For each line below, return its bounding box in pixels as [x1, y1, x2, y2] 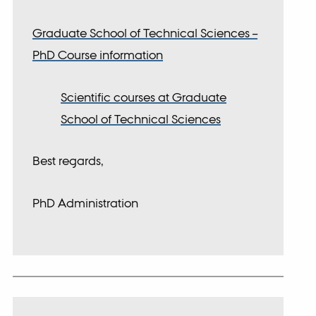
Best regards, [32, 153, 107, 169]
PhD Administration [32, 195, 139, 210]
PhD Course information [32, 47, 164, 63]
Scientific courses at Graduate [61, 89, 227, 104]
